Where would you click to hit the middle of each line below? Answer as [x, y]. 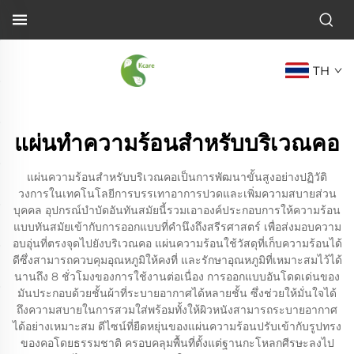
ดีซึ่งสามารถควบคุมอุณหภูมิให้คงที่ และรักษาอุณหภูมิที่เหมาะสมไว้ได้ [177, 260]
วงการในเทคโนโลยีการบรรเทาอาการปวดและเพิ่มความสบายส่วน [177, 194]
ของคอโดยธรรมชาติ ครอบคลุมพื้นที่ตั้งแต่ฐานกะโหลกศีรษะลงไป [177, 343]
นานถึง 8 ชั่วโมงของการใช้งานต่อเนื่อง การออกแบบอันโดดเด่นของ [177, 277]
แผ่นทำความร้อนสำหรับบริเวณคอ [177, 143]
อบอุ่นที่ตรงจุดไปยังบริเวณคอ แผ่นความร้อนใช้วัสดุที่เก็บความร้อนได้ [177, 243]
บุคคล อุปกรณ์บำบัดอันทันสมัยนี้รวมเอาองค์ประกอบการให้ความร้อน [177, 210]
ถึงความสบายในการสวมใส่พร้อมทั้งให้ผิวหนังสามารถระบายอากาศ [177, 310]
